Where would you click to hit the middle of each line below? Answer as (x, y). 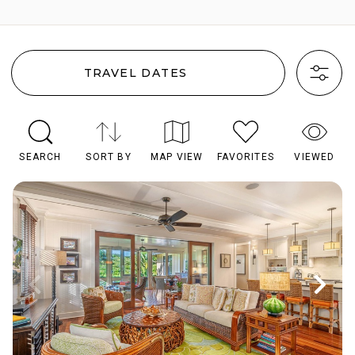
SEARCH (40, 157)
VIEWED (315, 157)
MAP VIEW (177, 157)
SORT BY (109, 157)
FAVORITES (246, 157)
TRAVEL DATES (136, 73)
